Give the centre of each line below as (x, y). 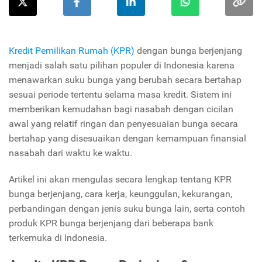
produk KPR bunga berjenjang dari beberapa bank (111, 223)
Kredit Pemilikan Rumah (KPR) (72, 51)
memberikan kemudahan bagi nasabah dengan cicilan (121, 109)
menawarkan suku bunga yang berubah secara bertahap (125, 80)
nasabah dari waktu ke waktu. (70, 153)
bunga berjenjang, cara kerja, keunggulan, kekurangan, (120, 194)
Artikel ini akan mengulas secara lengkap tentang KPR (120, 180)
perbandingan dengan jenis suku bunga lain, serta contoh (127, 209)
